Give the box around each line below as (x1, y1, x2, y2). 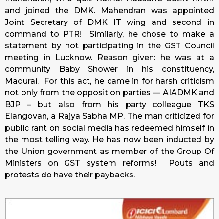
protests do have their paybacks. (5, 170, 135, 180)
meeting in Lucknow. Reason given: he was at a (5, 53, 214, 63)
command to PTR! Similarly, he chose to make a (5, 29, 214, 39)
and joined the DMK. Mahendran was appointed (5, 6, 214, 16)
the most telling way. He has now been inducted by (5, 135, 214, 145)
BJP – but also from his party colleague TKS (5, 100, 214, 109)
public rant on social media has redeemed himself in (5, 123, 214, 133)
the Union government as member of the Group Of (5, 147, 214, 156)
